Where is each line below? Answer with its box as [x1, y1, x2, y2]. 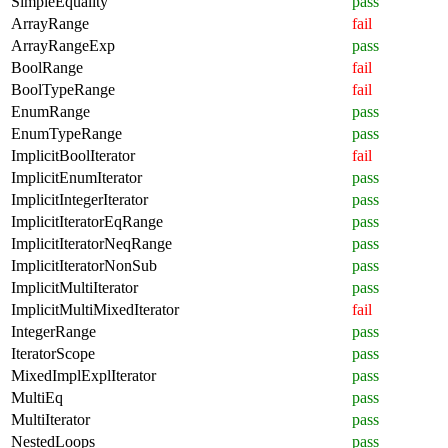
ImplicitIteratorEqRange [11, 212, 163, 230]
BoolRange [11, 58, 83, 76]
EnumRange [11, 102, 90, 120]
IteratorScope [11, 344, 95, 362]
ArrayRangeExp [11, 36, 115, 54]
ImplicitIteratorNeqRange [11, 234, 172, 252]
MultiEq [11, 388, 63, 406]
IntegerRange [11, 322, 96, 340]
